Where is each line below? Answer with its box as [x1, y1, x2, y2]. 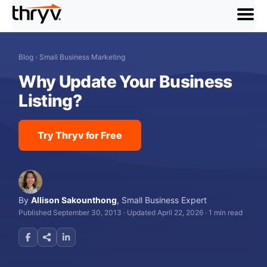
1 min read [209, 208, 243, 217]
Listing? [18, 91, 82, 111]
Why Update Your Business [18, 72, 232, 92]
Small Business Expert [122, 195, 207, 205]
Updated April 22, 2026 [127, 208, 204, 217]
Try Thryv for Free [38, 129, 122, 141]
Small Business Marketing [39, 52, 126, 61]
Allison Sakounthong [31, 195, 117, 205]
